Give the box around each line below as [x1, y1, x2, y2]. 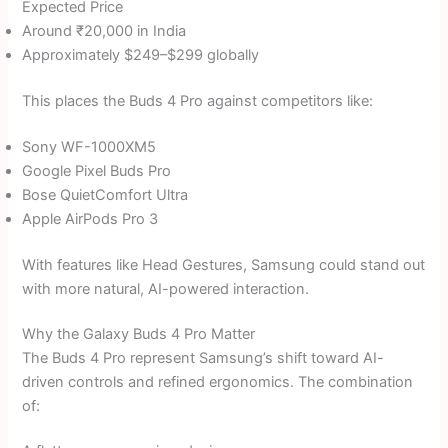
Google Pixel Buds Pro [22, 161, 172, 180]
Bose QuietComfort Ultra [22, 185, 189, 204]
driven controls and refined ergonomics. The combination [22, 372, 414, 391]
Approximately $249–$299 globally [22, 46, 260, 65]
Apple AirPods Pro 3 [22, 209, 159, 228]
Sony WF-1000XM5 [22, 137, 157, 156]
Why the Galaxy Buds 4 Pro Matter [22, 324, 256, 343]
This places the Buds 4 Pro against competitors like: [22, 92, 374, 111]
